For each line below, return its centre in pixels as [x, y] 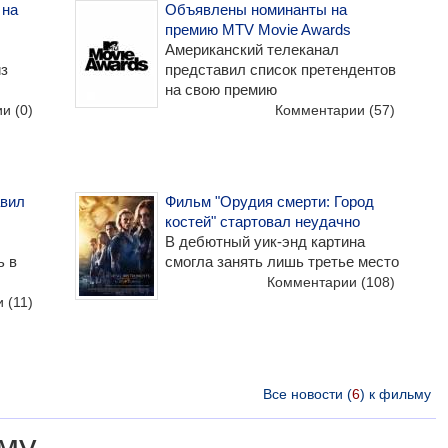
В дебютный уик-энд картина [264, 241]
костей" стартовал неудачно [262, 221]
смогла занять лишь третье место [281, 261]
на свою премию [220, 89]
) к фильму [395, 393]
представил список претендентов [280, 69]
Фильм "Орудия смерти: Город [269, 201]
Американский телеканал [251, 49]
